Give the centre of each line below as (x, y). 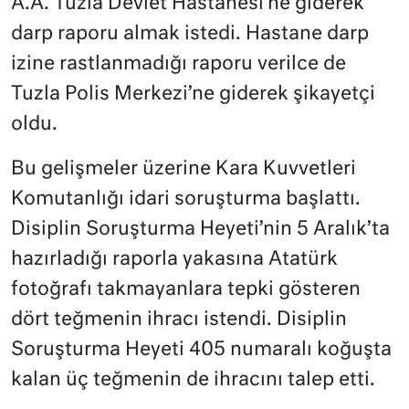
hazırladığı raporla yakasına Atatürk (174, 260)
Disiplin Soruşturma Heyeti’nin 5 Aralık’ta (200, 230)
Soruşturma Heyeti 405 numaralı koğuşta (201, 351)
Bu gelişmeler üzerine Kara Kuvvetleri (184, 170)
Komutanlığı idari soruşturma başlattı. (186, 200)
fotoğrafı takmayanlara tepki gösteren (186, 290)
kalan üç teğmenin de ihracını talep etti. (193, 381)
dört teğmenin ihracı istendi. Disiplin (179, 320)
